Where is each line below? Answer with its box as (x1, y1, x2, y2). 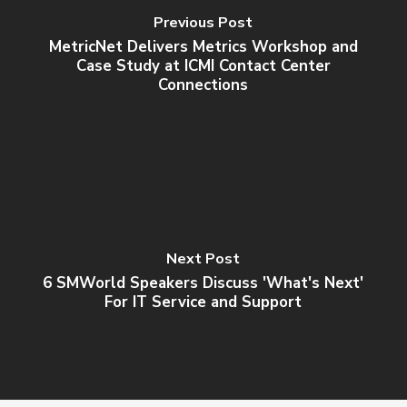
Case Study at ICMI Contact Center (75, 55, 331, 76)
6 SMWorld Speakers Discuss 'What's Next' (43, 273, 364, 293)
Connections (158, 74, 249, 95)
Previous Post (154, 12, 253, 33)
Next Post (166, 249, 241, 269)
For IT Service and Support (104, 292, 303, 313)
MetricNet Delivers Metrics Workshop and (48, 35, 358, 57)
